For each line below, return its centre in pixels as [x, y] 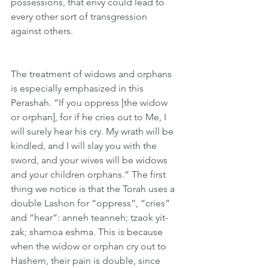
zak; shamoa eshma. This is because [88, 232]
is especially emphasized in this [78, 88]
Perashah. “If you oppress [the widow [90, 103]
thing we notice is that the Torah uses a [94, 189]
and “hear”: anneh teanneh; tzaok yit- [89, 217]
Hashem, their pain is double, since [87, 261]
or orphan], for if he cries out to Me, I [90, 117]
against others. [42, 31]
